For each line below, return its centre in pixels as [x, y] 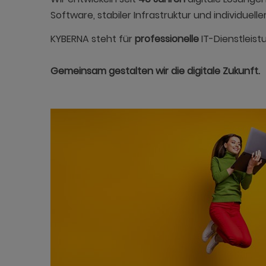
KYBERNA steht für [92, 39]
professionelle [168, 39]
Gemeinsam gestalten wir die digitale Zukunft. [155, 71]
